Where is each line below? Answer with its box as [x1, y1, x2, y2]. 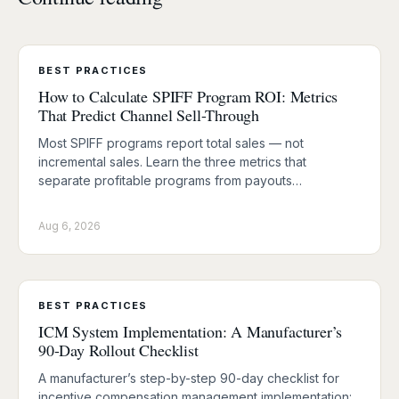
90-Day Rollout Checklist [38, 338, 199, 361]
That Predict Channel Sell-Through [38, 103, 260, 126]
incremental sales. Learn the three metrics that [38, 153, 306, 169]
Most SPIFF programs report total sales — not [38, 134, 304, 151]
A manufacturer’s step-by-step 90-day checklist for [38, 370, 339, 386]
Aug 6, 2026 [38, 218, 101, 232]
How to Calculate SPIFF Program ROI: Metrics [38, 85, 338, 107]
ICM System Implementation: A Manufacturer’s [38, 320, 343, 342]
